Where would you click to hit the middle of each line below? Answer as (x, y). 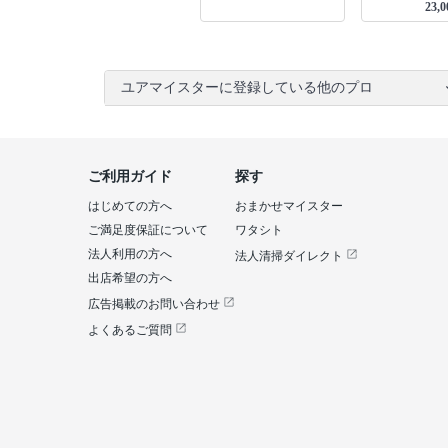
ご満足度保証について (148, 230)
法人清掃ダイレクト (290, 256)
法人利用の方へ (130, 254)
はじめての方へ (130, 206)
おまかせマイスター (289, 206)
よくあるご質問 (131, 330)
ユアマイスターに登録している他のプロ (247, 87)
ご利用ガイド (130, 176)
